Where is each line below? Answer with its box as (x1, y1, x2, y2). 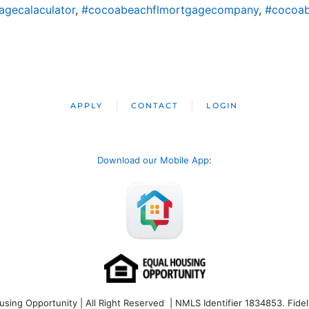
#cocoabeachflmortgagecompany (81, 3, 259, 17)
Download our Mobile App (97, 154, 209, 166)
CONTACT (131, 101, 179, 111)
